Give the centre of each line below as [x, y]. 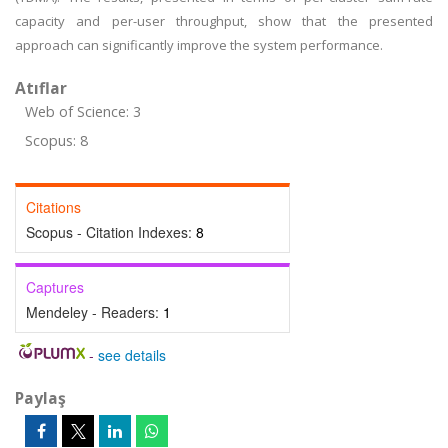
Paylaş [40, 398]
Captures [55, 287]
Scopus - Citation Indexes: [111, 232]
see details [131, 355]
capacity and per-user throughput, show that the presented [224, 21]
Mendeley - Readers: [94, 312]
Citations [53, 207]
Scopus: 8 [56, 140]
